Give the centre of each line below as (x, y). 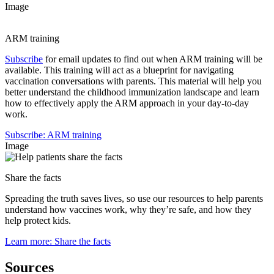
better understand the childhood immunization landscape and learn (132, 92)
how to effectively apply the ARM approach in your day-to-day (127, 103)
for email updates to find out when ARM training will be (153, 59)
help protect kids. (38, 221)
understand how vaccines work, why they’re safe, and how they (128, 210)
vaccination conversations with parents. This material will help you (133, 81)
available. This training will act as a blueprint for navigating (119, 70)
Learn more (27, 242)
